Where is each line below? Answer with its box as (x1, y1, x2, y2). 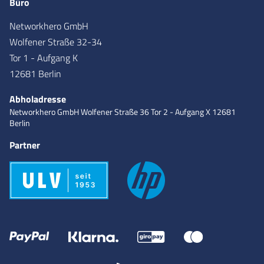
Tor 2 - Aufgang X (151, 105, 210, 118)
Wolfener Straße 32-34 (9, 34, 102, 49)
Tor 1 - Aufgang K (9, 50, 78, 65)
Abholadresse (9, 91, 66, 106)
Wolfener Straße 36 (81, 105, 149, 118)
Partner (9, 137, 40, 152)
